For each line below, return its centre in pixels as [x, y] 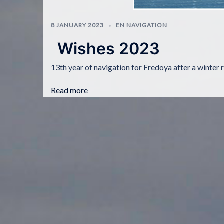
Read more [69, 90]
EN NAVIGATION [142, 25]
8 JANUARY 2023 [77, 25]
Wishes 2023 [109, 49]
